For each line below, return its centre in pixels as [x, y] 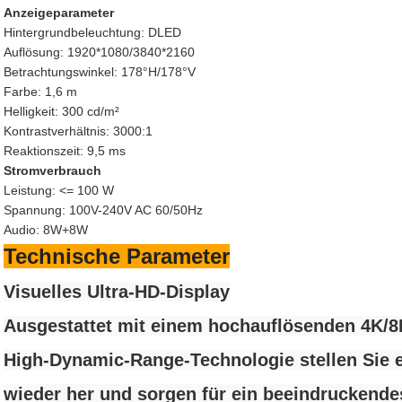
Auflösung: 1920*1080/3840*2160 [99, 52]
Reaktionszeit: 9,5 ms [65, 151]
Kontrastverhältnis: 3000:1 [78, 131]
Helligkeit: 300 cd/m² [61, 111]
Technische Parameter [117, 256]
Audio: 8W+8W [46, 230]
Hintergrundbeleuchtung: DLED [92, 32]
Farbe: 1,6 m [40, 92]
